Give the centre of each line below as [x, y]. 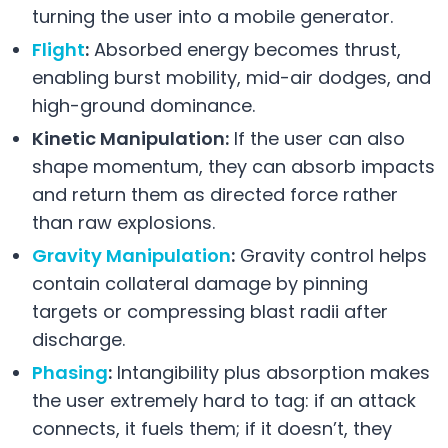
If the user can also [317, 138]
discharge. [78, 339]
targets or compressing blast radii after [210, 311]
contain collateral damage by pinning [200, 283]
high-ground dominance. [143, 105]
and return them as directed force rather [215, 194]
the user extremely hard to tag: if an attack [224, 400]
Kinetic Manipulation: [130, 138]
